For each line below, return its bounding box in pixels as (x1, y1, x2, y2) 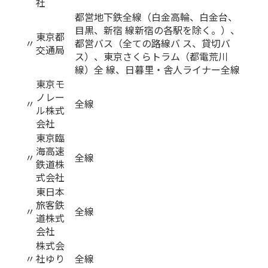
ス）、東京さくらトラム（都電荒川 (75, 49, 229, 63)
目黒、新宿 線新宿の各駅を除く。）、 (75, 23, 240, 37)
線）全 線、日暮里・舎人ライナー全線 (75, 62, 240, 77)
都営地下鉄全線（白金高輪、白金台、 (75, 10, 238, 24)
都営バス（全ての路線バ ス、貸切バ (75, 36, 231, 50)
